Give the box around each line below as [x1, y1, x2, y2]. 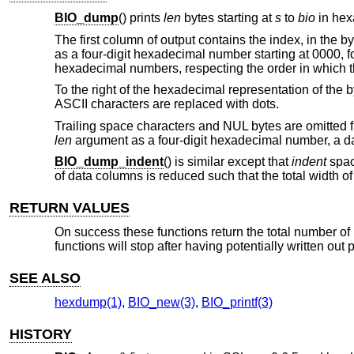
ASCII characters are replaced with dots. [54, 97, 279, 111]
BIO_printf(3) [201, 295, 273, 309]
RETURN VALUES [9, 200, 130, 217]
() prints [118, 10, 164, 24]
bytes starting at [180, 10, 275, 24]
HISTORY [9, 326, 73, 342]
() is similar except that [163, 155, 292, 169]
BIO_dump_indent [54, 155, 164, 169]
